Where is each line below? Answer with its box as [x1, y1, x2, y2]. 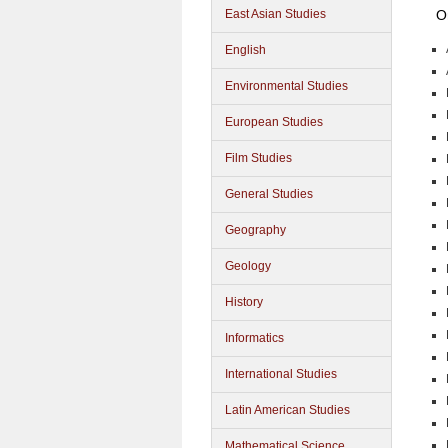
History [225, 295, 263, 309]
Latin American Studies [225, 403, 350, 417]
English [225, 43, 266, 57]
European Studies [225, 115, 323, 129]
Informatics [225, 331, 284, 345]
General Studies [225, 187, 313, 201]
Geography [225, 223, 286, 237]
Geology [225, 259, 271, 273]
